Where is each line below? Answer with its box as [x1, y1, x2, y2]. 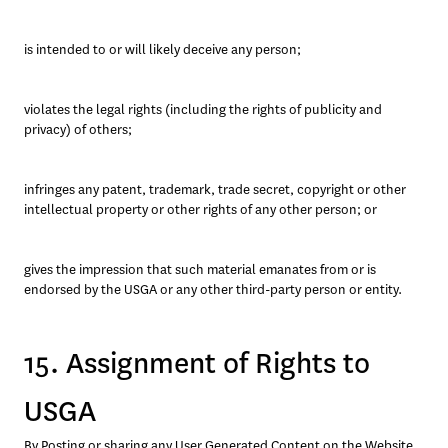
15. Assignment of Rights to [24, 344, 370, 383]
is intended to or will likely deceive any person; [24, 40, 304, 59]
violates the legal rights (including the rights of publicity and [24, 100, 382, 119]
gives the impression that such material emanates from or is [24, 260, 376, 279]
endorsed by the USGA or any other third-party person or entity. [24, 280, 402, 299]
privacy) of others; [24, 120, 135, 139]
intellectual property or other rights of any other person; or [24, 200, 377, 219]
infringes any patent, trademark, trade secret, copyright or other [24, 180, 406, 199]
